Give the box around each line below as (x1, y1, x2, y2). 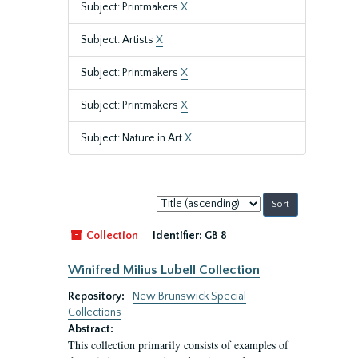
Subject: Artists (81, 34, 156, 46)
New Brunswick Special (133, 290, 246, 303)
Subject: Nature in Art (81, 132, 185, 145)
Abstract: (68, 323, 113, 336)
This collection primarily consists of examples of (68, 337, 288, 352)
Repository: (68, 290, 127, 303)
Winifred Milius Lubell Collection (68, 263, 260, 277)
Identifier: (153, 229, 202, 242)
